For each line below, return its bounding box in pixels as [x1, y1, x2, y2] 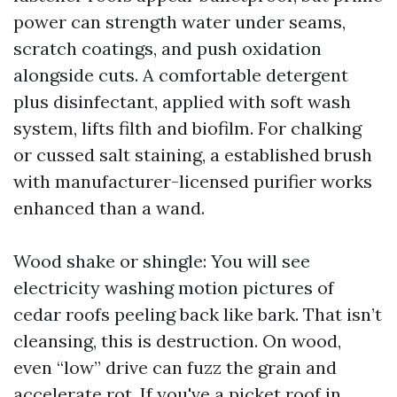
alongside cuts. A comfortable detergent [13, 64, 348, 86]
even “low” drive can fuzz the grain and [13, 356, 337, 378]
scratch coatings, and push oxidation [13, 37, 322, 59]
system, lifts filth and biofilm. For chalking [13, 117, 362, 139]
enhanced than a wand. [13, 197, 205, 219]
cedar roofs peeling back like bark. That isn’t [13, 303, 382, 325]
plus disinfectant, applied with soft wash [13, 90, 351, 113]
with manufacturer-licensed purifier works [13, 170, 372, 192]
